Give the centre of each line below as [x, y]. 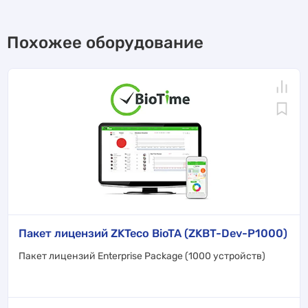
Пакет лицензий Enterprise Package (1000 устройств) [142, 256]
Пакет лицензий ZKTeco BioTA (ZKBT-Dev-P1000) [153, 233]
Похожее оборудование [105, 42]
